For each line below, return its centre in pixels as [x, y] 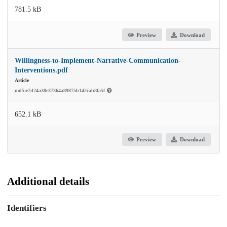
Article [22, 81]
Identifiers [27, 208]
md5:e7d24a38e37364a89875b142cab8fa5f [61, 91]
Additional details [48, 182]
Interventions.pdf [41, 70]
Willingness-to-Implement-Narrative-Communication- [98, 61]
